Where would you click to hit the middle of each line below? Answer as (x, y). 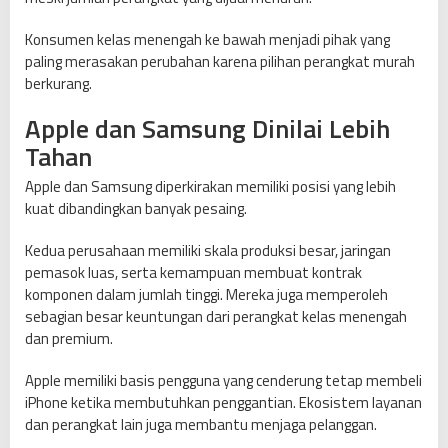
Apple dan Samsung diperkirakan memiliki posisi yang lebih (210, 187)
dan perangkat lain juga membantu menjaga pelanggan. (201, 425)
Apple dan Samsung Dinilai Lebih (207, 129)
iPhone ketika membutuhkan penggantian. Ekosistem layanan (223, 403)
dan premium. (69, 339)
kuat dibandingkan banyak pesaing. (136, 209)
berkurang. (58, 84)
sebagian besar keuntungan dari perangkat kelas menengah (216, 317)
